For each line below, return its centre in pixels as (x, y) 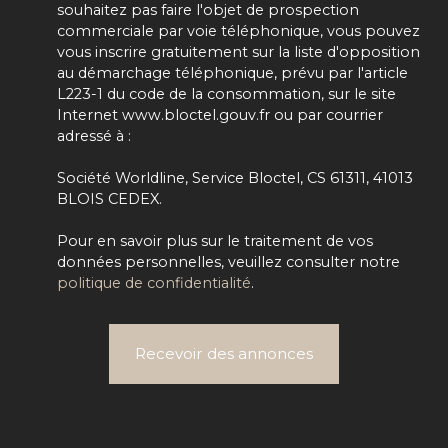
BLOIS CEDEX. (109, 198)
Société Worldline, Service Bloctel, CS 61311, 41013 (235, 177)
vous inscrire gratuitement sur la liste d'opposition (238, 51)
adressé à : (94, 135)
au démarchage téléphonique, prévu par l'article (232, 72)
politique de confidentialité (154, 282)
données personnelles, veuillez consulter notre (228, 261)
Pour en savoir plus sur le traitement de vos (215, 240)
